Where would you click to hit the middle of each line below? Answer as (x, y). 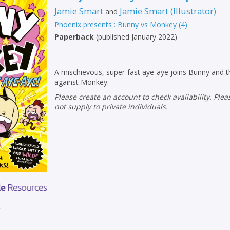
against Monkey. (82, 82)
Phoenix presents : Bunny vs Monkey (116, 24)
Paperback (74, 36)
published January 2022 (137, 36)
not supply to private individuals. (111, 106)
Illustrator (194, 11)
